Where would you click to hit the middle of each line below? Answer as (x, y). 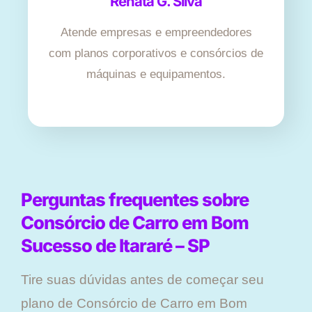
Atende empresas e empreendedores (156, 33)
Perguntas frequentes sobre (135, 200)
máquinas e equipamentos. (156, 75)
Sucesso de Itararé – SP (115, 246)
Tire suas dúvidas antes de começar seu (142, 280)
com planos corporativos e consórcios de (156, 54)
